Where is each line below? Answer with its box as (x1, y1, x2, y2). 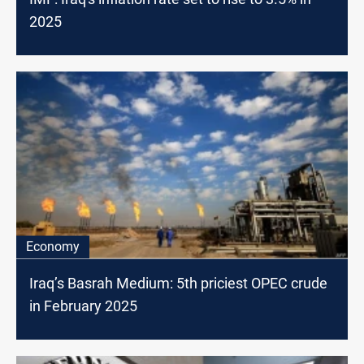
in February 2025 (29, 297, 137, 314)
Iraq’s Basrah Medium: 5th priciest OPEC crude (29, 274, 327, 292)
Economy (26, 238, 80, 254)
